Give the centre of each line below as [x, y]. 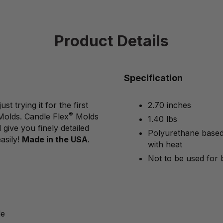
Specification [153, 78]
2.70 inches [170, 105]
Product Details [111, 41]
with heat [165, 145]
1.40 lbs [163, 119]
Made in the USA [55, 140]
